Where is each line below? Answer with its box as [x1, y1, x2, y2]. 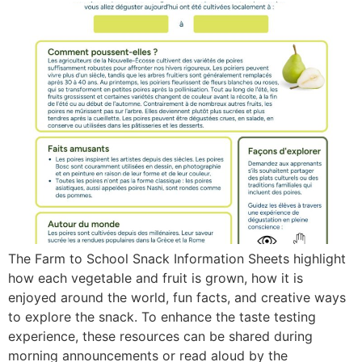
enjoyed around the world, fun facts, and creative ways [8, 288, 346, 305]
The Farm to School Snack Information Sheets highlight [8, 250, 346, 267]
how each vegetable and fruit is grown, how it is [8, 269, 303, 286]
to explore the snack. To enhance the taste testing [8, 308, 316, 325]
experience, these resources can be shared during [8, 327, 313, 344]
